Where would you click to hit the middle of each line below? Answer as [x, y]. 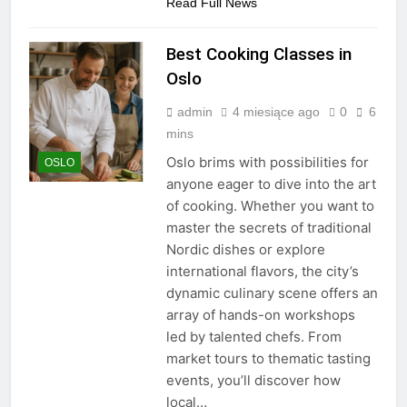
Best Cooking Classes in [258, 55]
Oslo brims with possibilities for [267, 163]
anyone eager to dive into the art [271, 184]
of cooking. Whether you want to [270, 206]
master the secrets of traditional [268, 228]
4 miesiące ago [276, 112]
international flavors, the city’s [262, 272]
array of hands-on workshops [260, 315]
